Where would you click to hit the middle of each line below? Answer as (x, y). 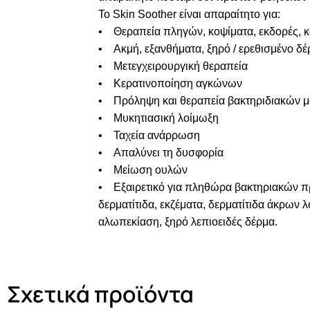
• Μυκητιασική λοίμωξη (159, 118)
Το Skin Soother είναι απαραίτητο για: (190, 14)
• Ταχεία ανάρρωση (149, 135)
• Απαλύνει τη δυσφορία (161, 153)
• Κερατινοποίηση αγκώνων (170, 83)
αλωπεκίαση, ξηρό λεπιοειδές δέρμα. (188, 222)
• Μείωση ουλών (143, 170)
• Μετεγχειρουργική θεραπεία (173, 66)
